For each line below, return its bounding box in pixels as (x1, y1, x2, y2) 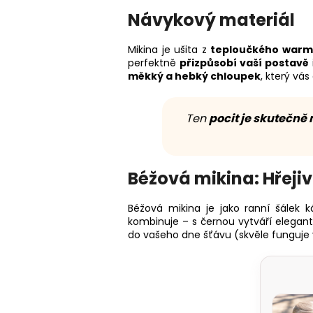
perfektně (128, 55, 180, 70)
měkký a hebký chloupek (128, 68, 261, 83)
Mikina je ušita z (128, 42, 210, 57)
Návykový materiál (128, 8, 295, 31)
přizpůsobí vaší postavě (179, 55, 309, 70)
